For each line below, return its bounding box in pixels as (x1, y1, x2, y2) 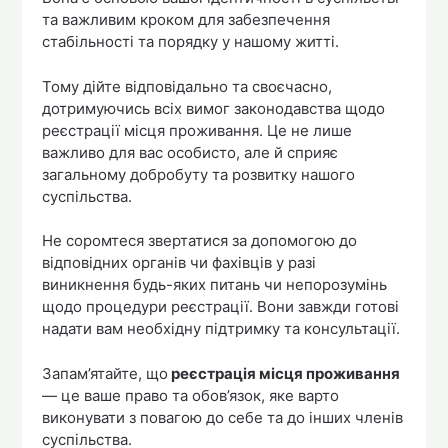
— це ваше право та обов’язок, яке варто (42, 385, 340, 405)
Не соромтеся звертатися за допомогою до (42, 231, 358, 251)
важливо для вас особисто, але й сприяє (42, 142, 339, 162)
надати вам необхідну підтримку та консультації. (42, 319, 401, 339)
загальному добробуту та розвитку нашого (42, 164, 356, 184)
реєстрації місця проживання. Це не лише (42, 120, 353, 140)
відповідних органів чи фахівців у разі (42, 253, 317, 273)
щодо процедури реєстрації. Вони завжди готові (42, 297, 400, 317)
